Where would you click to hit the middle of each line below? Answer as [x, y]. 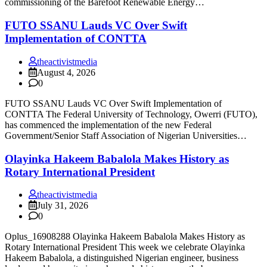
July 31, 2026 [63, 206]
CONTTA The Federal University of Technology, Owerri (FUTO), [131, 114]
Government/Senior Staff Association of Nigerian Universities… [126, 135]
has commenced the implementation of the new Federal [108, 125]
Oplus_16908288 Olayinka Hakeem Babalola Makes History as [125, 237]
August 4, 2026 [66, 72]
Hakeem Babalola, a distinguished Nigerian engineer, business [122, 258]
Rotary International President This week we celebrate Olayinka [125, 247]
